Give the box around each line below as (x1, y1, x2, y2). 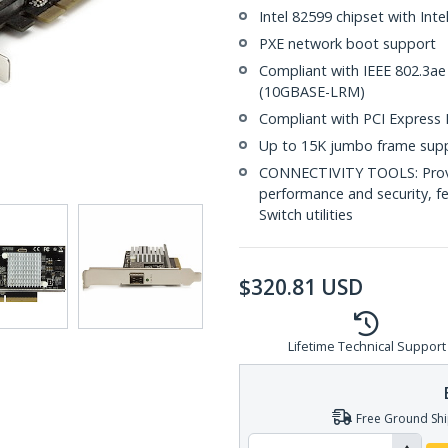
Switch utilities (259, 205, 353, 224)
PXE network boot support (259, 34, 436, 53)
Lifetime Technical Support (287, 338, 446, 355)
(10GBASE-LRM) (259, 82, 365, 101)
